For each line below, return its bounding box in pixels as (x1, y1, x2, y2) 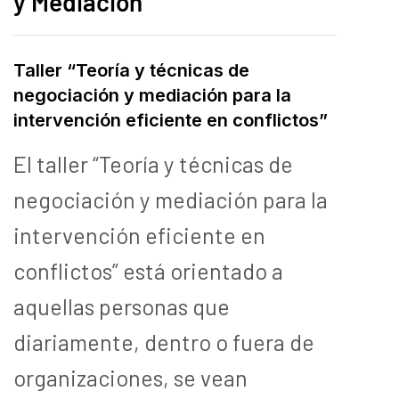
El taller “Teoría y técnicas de (13, 150, 293, 177)
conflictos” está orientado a (13, 256, 283, 284)
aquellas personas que (13, 292, 230, 320)
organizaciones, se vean (13, 363, 248, 391)
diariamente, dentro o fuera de (13, 328, 314, 355)
